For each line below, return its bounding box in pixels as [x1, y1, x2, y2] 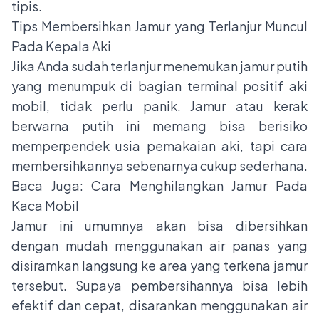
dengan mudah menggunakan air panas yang [11, 237, 308, 254]
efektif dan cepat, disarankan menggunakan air [11, 297, 308, 314]
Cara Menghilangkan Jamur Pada [91, 177, 308, 194]
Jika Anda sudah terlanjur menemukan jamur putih [11, 58, 308, 75]
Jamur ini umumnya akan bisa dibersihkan [11, 217, 308, 234]
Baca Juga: [11, 177, 92, 194]
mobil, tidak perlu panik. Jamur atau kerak [11, 98, 308, 115]
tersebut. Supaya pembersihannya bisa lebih [11, 277, 308, 294]
